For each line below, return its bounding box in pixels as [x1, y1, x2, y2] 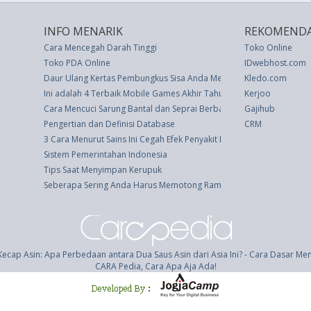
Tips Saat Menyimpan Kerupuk [44, 164, 162, 176]
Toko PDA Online [44, 57, 110, 69]
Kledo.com [244, 72, 287, 84]
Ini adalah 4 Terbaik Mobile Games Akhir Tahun [44, 87, 228, 99]
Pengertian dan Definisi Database [44, 118, 175, 130]
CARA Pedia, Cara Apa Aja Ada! [94, 260, 217, 272]
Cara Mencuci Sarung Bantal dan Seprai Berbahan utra [44, 103, 256, 115]
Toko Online [244, 42, 292, 53]
